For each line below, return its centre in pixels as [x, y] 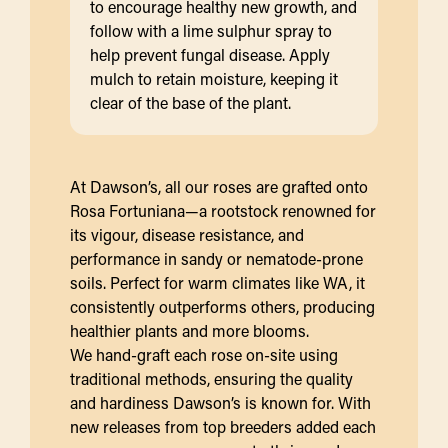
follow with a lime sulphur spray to [211, 30]
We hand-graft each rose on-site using [204, 354]
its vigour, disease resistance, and [187, 234]
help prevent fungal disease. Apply [210, 54]
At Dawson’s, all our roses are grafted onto [219, 186]
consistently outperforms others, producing [222, 306]
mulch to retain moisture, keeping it [214, 78]
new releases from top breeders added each [223, 426]
